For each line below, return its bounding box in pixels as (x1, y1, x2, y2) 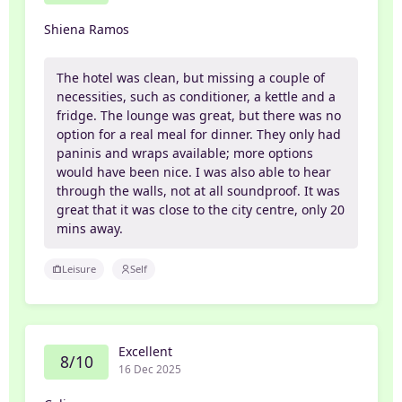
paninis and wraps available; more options (57, 144, 314, 162)
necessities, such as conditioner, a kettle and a (57, 88, 336, 106)
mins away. (57, 220, 124, 238)
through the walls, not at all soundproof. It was (57, 182, 341, 200)
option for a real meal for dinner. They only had (57, 126, 342, 144)
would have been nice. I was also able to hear (57, 163, 332, 181)
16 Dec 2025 (118, 361, 181, 376)
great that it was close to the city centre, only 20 (57, 201, 345, 219)
